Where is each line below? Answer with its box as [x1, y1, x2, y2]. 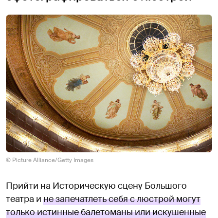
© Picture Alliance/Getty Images [6, 156, 93, 164]
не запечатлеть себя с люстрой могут [43, 193, 200, 205]
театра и [6, 193, 43, 205]
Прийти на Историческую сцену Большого [6, 180, 187, 192]
